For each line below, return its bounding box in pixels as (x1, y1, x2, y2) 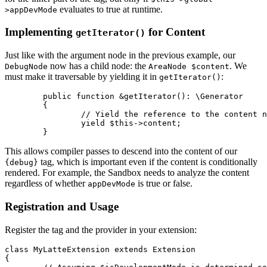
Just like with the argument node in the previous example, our (5, 50, 235, 61)
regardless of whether (5, 178, 88, 189)
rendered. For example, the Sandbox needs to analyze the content (5, 167, 249, 178)
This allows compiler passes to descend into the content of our (5, 146, 237, 157)
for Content (145, 26, 205, 39)
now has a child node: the (48, 61, 148, 72)
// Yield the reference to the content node (5, 110, 81, 119)
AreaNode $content (148, 62, 229, 72)
